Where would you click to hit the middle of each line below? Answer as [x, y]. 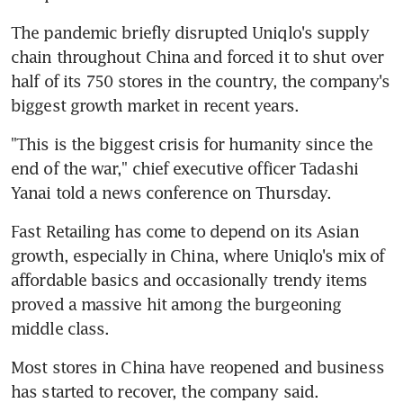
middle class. [60, 328]
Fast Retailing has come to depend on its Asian [185, 231]
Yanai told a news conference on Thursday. [171, 192]
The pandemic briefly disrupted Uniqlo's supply [190, 32]
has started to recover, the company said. [165, 391]
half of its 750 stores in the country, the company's [201, 81]
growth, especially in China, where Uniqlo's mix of [198, 255]
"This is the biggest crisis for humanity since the [192, 143]
